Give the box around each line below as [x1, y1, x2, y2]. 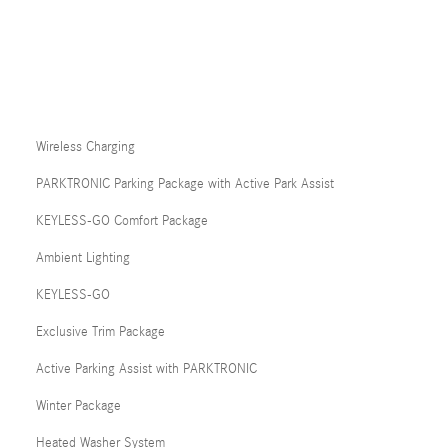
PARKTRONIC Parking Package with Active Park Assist [36, 176, 334, 192]
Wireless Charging [36, 139, 135, 155]
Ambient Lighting [36, 250, 130, 266]
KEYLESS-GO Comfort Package [36, 213, 208, 229]
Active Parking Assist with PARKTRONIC [36, 361, 257, 377]
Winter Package [36, 398, 121, 414]
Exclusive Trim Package [36, 324, 165, 340]
